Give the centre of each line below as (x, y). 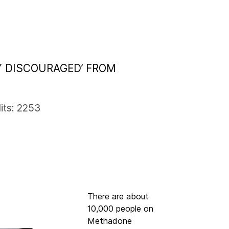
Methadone (109, 221)
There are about (118, 197)
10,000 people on (120, 209)
